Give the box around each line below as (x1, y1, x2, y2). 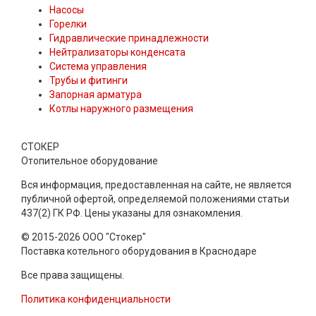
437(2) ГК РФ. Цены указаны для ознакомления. (21, 207, 243, 219)
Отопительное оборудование (21, 154, 158, 166)
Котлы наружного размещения (49, 102, 193, 114)
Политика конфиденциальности (21, 293, 171, 305)
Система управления (49, 60, 147, 72)
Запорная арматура (49, 88, 142, 100)
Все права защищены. (21, 269, 124, 281)
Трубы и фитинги (49, 74, 128, 86)
